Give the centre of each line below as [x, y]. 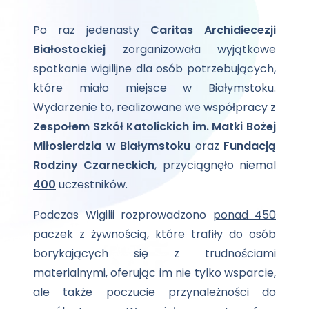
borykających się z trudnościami [154, 253]
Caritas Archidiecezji [213, 30]
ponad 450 [244, 215]
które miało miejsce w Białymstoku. [154, 88]
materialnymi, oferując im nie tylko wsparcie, [154, 272]
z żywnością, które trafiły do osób [175, 234]
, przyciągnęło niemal [216, 165]
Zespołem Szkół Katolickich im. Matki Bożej [154, 126]
